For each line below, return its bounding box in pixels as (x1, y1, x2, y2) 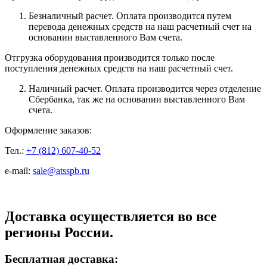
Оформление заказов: (5, 125, 92, 135)
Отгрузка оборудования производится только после (5, 52, 215, 63)
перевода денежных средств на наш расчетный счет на (29, 21, 252, 32)
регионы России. (5, 224, 113, 240)
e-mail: (5, 165, 33, 176)
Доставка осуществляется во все (5, 208, 217, 224)
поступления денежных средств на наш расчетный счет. (5, 63, 233, 73)
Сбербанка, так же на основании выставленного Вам (29, 94, 245, 104)
